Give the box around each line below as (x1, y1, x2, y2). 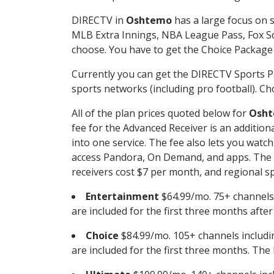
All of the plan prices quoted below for (72, 106, 249, 120)
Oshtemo (126, 13, 172, 27)
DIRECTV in (72, 13, 126, 27)
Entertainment (86, 189, 159, 203)
